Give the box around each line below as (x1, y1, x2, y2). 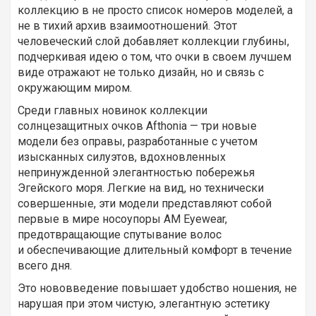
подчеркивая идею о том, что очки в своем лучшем (18, 50, 291, 64)
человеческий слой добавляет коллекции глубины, (18, 35, 289, 49)
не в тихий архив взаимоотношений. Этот (18, 19, 237, 33)
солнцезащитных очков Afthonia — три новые (18, 119, 257, 133)
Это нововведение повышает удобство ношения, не (18, 281, 297, 296)
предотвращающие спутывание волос (18, 228, 221, 242)
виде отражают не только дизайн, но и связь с (18, 66, 264, 80)
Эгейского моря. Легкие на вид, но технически (18, 181, 264, 195)
